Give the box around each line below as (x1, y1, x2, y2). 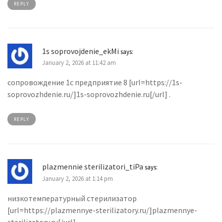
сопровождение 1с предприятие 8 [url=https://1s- (7, 77, 182, 88)
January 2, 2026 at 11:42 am (42, 58, 116, 66)
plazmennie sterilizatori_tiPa (42, 162, 143, 172)
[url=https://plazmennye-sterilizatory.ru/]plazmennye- (7, 205, 197, 216)
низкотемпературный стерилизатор (7, 193, 137, 204)
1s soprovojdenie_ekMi (42, 46, 119, 56)
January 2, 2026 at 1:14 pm (42, 174, 113, 182)
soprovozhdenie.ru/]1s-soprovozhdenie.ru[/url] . (7, 89, 170, 100)
